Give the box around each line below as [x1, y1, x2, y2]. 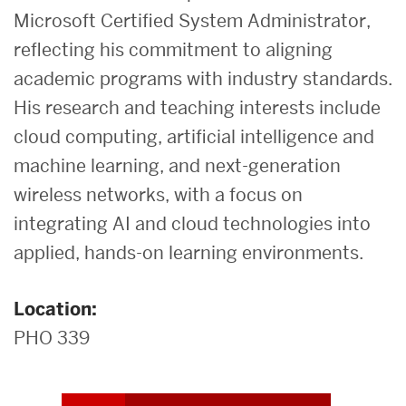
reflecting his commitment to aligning [14, 37, 333, 62]
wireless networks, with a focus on [14, 182, 303, 207]
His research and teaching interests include [14, 95, 381, 120]
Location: [14, 296, 97, 321]
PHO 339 [14, 325, 90, 350]
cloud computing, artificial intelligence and [14, 124, 374, 149]
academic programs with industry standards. [14, 66, 392, 91]
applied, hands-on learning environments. [14, 240, 363, 265]
